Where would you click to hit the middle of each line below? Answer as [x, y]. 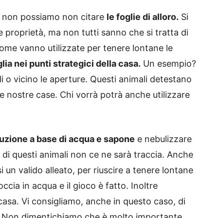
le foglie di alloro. [143, 17]
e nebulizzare [163, 139]
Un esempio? [168, 63]
